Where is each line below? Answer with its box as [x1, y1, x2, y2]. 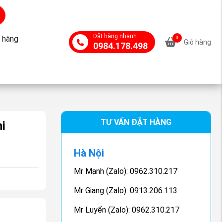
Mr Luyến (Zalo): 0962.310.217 [74, 205, 180, 215]
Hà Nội [74, 147, 105, 159]
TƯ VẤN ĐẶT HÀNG [100, 117, 171, 127]
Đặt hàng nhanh [93, 33, 137, 40]
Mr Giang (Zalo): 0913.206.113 [74, 186, 178, 195]
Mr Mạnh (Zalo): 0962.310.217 [74, 166, 178, 176]
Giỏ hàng [183, 38, 211, 46]
